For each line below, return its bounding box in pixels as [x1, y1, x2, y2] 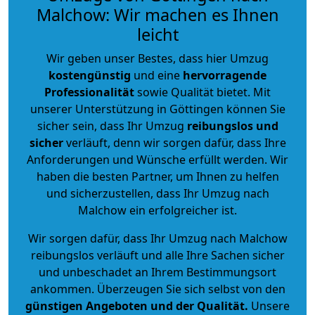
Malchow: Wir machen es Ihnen [36, 3, 279, 26]
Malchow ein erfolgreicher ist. [78, 202, 237, 218]
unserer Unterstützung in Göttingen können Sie [30, 101, 285, 117]
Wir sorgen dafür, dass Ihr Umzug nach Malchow [27, 230, 288, 246]
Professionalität [44, 84, 134, 100]
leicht [136, 22, 179, 46]
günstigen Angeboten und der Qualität [25, 297, 245, 314]
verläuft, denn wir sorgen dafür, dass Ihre [63, 134, 286, 150]
